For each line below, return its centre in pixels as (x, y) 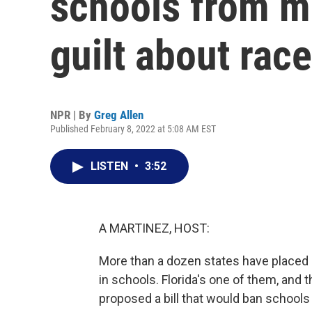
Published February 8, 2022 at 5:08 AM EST (133, 129)
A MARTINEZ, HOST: (154, 228)
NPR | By (72, 115)
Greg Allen (119, 115)
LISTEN (111, 166)
